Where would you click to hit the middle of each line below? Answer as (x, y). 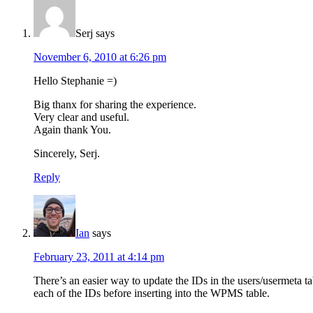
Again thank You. (72, 130)
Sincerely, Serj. (67, 154)
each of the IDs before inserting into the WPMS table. (152, 293)
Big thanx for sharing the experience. (115, 105)
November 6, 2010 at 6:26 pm (100, 57)
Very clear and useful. (81, 117)
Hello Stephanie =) (75, 81)
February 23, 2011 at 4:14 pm (99, 257)
